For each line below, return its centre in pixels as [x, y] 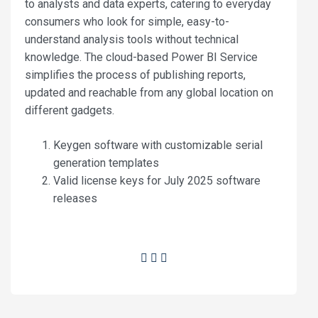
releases [75, 198]
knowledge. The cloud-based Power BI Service [141, 57]
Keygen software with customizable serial [158, 145]
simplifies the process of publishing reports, [135, 75]
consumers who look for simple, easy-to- [127, 22]
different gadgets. [70, 110]
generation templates [106, 163]
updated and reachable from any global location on [149, 93]
